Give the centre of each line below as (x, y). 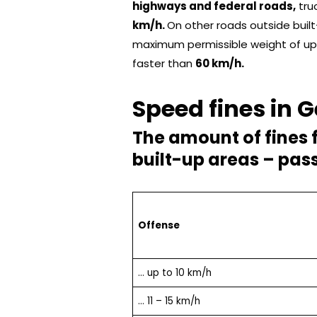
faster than (164, 63)
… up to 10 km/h (174, 272)
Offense (160, 225)
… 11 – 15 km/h (169, 301)
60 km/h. (220, 63)
